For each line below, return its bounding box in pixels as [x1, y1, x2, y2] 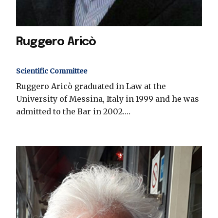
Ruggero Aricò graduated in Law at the [16, 81, 166, 91]
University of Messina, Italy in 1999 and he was [16, 94, 199, 104]
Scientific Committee [16, 67, 87, 76]
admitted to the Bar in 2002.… [16, 107, 130, 117]
